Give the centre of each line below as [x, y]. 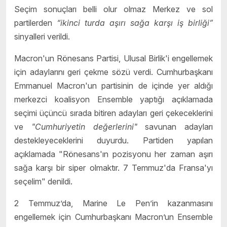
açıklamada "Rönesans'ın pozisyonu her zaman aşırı [113, 154]
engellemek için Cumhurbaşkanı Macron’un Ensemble [113, 217]
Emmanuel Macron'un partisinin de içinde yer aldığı [113, 85]
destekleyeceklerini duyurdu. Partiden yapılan [113, 140]
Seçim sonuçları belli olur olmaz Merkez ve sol [113, 9]
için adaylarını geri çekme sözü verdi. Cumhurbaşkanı [113, 72]
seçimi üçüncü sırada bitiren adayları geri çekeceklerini [113, 113]
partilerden [35, 23]
